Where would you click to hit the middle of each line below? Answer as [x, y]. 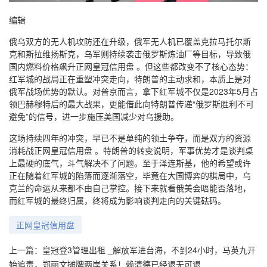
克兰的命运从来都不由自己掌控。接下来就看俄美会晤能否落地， [130, 188]
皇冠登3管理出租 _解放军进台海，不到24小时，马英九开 [149, 250]
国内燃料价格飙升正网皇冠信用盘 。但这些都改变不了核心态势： [131, 66]
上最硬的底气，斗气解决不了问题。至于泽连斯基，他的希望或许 [130, 163]
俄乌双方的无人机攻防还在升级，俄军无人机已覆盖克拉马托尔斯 [130, 41]
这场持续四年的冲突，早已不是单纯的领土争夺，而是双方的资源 [130, 138]
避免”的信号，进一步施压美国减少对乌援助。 [94, 117]
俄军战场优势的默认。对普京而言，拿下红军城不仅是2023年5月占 [133, 91]
